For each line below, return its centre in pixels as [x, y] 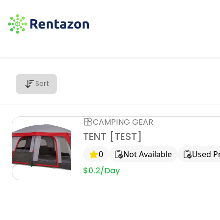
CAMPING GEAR [123, 122]
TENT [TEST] [113, 137]
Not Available [148, 154]
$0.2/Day [101, 171]
